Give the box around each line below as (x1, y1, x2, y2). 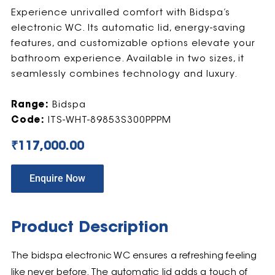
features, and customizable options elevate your (10, 39, 255, 49)
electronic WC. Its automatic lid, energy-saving (10, 24, 246, 34)
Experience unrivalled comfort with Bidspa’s (10, 9, 230, 18)
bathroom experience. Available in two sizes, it (10, 55, 244, 64)
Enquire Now (29, 172, 85, 184)
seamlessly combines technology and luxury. (10, 70, 238, 80)
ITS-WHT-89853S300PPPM (44, 116, 171, 126)
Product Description (10, 220, 168, 236)
